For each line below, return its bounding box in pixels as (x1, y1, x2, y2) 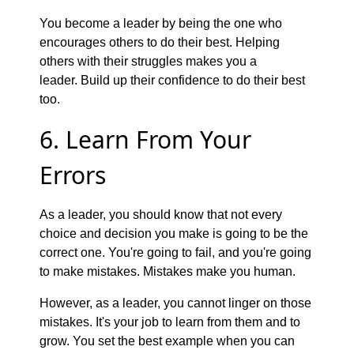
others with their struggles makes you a (40, 54, 257, 68)
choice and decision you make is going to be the (40, 226, 308, 240)
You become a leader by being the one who (40, 16, 282, 30)
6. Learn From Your (40, 122, 251, 156)
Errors (40, 158, 106, 191)
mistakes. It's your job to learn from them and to (40, 314, 300, 329)
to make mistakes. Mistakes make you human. (40, 264, 296, 278)
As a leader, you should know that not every (40, 207, 282, 221)
